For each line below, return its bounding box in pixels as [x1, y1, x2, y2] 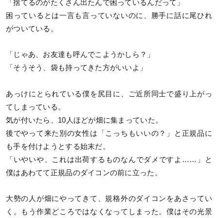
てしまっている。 [6, 103, 66, 111]
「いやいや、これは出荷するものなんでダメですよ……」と [6, 155, 212, 163]
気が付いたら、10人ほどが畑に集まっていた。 [6, 116, 163, 124]
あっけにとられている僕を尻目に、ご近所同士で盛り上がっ [6, 90, 212, 98]
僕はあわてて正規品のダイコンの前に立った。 [6, 168, 162, 177]
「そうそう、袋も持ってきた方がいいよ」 [6, 64, 147, 72]
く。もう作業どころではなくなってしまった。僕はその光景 [6, 207, 212, 216]
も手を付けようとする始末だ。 [6, 142, 110, 150]
